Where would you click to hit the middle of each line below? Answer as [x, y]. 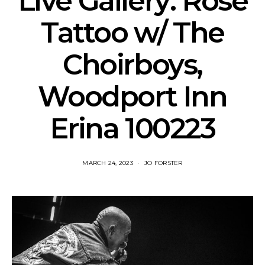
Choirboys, [132, 64]
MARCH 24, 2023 [108, 163]
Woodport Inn [132, 96]
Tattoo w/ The [132, 33]
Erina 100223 [132, 128]
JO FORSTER [164, 163]
